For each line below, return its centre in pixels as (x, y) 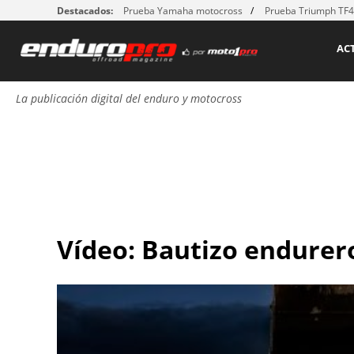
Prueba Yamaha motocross (183, 11)
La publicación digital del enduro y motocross (129, 99)
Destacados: (85, 11)
